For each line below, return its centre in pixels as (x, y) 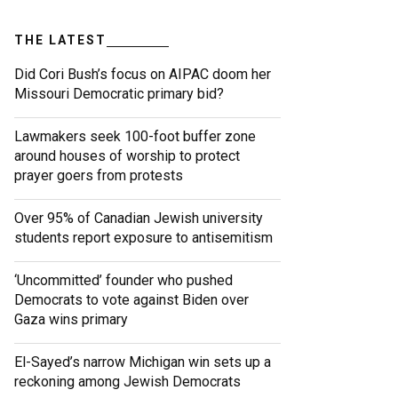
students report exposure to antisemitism (143, 238)
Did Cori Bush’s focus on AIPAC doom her (143, 75)
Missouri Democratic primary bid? (119, 94)
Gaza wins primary (71, 320)
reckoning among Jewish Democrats (127, 382)
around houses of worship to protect (127, 156)
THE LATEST (60, 40)
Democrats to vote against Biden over (131, 300)
